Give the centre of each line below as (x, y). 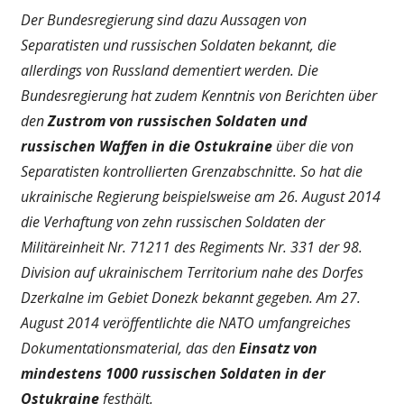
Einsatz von (278, 349)
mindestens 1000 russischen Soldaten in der (173, 374)
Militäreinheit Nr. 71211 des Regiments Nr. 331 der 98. (191, 248)
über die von (312, 147)
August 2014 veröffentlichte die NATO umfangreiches (185, 323)
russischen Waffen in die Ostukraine (146, 147)
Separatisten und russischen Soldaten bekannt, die (178, 46)
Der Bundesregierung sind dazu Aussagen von (163, 20)
